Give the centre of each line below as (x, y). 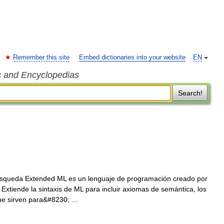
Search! (190, 93)
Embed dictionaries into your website (132, 57)
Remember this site (41, 57)
